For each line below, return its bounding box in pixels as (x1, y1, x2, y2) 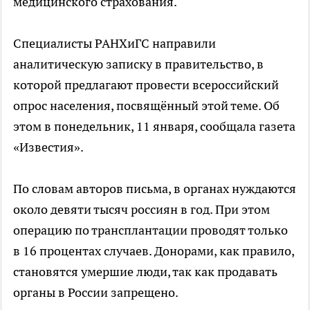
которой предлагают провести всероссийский (13, 76, 279, 93)
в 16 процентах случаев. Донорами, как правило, (13, 242, 294, 259)
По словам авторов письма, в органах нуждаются (13, 180, 296, 197)
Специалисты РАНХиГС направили (13, 35, 216, 51)
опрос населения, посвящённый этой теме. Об (13, 97, 280, 113)
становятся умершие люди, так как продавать (13, 263, 277, 280)
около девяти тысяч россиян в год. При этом (13, 201, 270, 217)
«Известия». (13, 138, 84, 155)
